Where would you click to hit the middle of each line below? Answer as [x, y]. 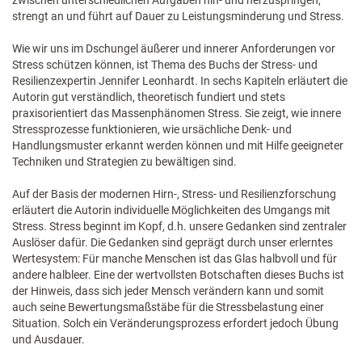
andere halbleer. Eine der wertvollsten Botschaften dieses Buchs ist [178, 275]
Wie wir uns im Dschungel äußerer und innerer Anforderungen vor [174, 48]
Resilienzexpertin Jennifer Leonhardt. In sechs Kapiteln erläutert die [180, 81]
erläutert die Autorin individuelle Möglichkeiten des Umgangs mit [171, 210]
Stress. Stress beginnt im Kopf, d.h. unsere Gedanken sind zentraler [179, 226]
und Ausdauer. [48, 339]
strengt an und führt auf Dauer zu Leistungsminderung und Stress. [178, 16]
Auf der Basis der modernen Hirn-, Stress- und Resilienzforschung [174, 194]
